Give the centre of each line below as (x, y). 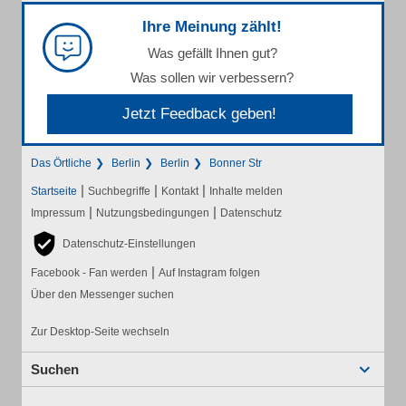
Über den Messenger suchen (102, 295)
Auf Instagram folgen (209, 273)
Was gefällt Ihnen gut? (212, 53)
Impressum (58, 213)
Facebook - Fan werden (89, 273)
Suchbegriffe (119, 192)
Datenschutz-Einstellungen (129, 244)
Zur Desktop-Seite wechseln (100, 332)
